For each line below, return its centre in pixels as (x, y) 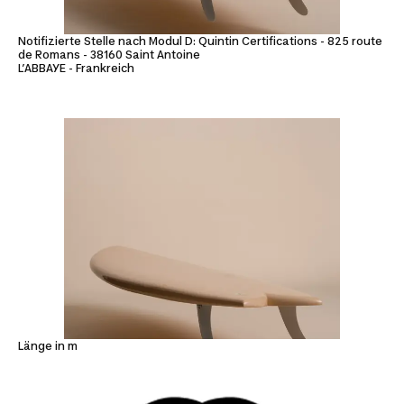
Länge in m (48, 345)
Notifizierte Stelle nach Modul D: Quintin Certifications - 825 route (200, 41)
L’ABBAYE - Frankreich (76, 69)
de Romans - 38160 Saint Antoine (109, 55)
